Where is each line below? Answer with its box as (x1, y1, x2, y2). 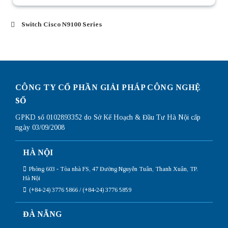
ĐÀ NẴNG (23, 209, 62, 218)
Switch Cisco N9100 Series (21, 20, 102, 28)
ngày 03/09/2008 (15, 123, 65, 131)
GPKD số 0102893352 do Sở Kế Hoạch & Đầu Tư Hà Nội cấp (15, 113, 201, 121)
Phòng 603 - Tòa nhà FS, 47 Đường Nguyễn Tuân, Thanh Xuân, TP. (29, 165, 198, 173)
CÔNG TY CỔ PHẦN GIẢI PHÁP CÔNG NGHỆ (15, 82, 201, 92)
